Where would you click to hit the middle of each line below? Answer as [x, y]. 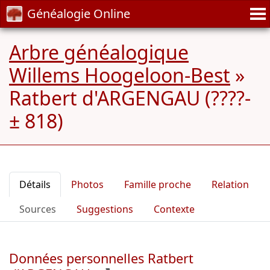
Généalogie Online [79, 14]
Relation [230, 184]
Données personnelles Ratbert [101, 258]
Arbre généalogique [99, 52]
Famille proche [158, 184]
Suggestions [105, 209]
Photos [87, 184]
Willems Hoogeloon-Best [120, 75]
